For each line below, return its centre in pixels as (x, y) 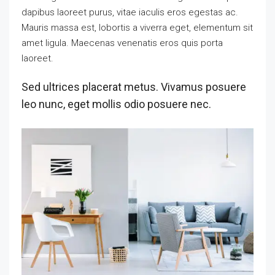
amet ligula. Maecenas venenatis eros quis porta (122, 43)
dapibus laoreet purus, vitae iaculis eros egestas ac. (130, 12)
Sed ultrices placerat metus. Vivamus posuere (134, 87)
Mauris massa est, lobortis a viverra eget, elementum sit (137, 27)
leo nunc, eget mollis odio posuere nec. (116, 104)
